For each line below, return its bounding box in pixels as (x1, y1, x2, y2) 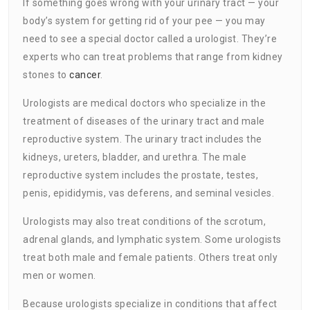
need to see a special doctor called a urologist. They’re (23, 33, 277, 44)
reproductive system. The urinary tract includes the (23, 133, 262, 145)
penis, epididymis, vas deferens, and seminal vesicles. (23, 187, 274, 199)
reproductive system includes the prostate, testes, (23, 169, 258, 181)
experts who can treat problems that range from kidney (23, 51, 283, 62)
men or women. (23, 269, 96, 281)
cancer (69, 69, 100, 80)
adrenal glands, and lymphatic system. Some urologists (23, 233, 282, 245)
